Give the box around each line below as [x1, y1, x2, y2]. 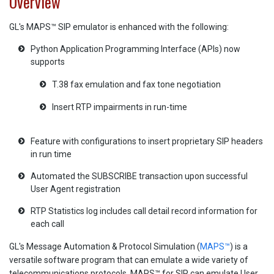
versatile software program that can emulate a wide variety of [9, 254, 248, 265]
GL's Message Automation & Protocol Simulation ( [9, 241, 200, 251]
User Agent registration [31, 183, 120, 194]
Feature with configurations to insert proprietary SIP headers [31, 136, 263, 146]
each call [31, 218, 64, 229]
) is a [230, 241, 248, 251]
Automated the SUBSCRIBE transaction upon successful [31, 171, 248, 181]
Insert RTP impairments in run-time [52, 102, 187, 112]
